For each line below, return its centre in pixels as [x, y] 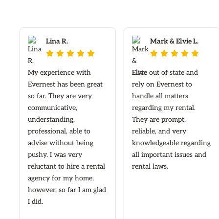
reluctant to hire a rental [66, 167]
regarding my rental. [164, 108]
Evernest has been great [65, 85]
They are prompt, [159, 120]
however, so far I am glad [67, 190]
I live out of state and [165, 73]
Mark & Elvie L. [175, 42]
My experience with [59, 73]
